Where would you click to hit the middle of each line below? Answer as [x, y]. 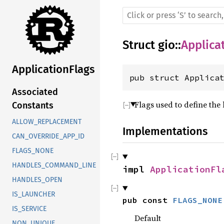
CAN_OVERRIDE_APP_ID [48, 136]
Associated [35, 92]
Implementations [165, 131]
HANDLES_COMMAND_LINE [54, 165]
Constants [33, 106]
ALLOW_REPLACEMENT [47, 122]
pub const [147, 200]
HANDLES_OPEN [37, 180]
